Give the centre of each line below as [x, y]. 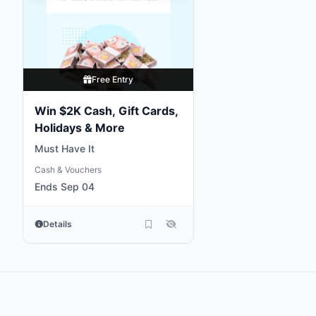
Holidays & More [80, 128]
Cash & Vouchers [68, 170]
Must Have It [65, 148]
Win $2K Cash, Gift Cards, [107, 111]
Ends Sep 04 [65, 187]
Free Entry [113, 79]
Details [57, 224]
